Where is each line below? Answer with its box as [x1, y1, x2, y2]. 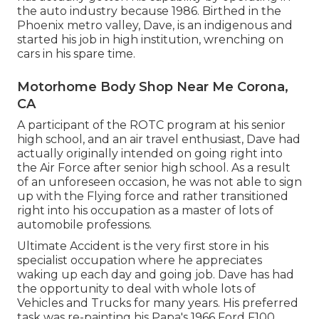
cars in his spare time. [17, 47, 135, 61]
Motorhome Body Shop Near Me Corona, [17, 79, 288, 95]
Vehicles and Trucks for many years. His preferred [17, 296, 298, 310]
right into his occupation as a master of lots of [17, 204, 273, 218]
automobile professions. [17, 218, 152, 232]
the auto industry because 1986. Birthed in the [17, 4, 281, 19]
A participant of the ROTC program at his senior [17, 118, 286, 132]
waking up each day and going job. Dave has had [17, 268, 294, 282]
